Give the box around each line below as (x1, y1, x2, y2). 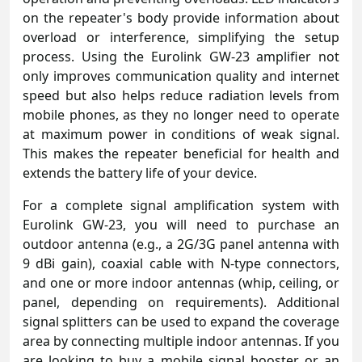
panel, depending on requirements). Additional (23, 293, 339, 311)
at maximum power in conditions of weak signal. (23, 124, 339, 143)
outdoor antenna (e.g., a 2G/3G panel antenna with (23, 234, 339, 253)
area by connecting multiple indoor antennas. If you (23, 331, 339, 350)
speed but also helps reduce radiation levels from (23, 86, 339, 104)
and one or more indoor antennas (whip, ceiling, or (23, 273, 339, 292)
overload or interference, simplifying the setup (23, 27, 339, 46)
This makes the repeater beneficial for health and (23, 144, 339, 162)
